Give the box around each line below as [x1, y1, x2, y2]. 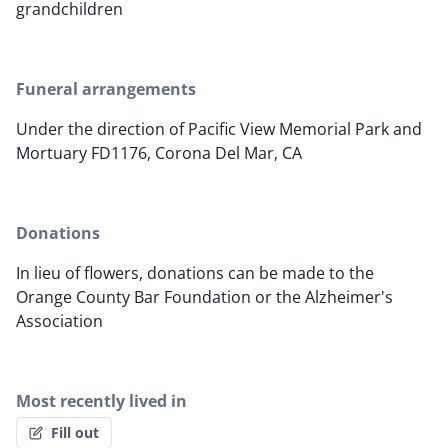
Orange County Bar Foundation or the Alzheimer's [16, 286, 393, 309]
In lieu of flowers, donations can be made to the [16, 262, 374, 285]
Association [16, 310, 103, 333]
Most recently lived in [16, 390, 187, 413]
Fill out [51, 422, 99, 442]
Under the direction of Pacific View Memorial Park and [16, 118, 422, 141]
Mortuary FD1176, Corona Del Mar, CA [16, 142, 302, 165]
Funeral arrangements [16, 78, 196, 101]
